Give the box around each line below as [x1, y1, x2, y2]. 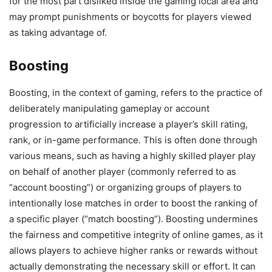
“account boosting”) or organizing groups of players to [9, 181, 242, 193]
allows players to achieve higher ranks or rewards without [9, 244, 257, 256]
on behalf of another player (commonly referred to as [9, 165, 236, 177]
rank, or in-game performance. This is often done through [9, 134, 257, 146]
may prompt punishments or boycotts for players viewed [9, 10, 251, 22]
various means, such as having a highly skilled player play [9, 149, 256, 161]
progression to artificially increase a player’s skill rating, [9, 118, 248, 130]
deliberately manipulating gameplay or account [9, 102, 209, 114]
